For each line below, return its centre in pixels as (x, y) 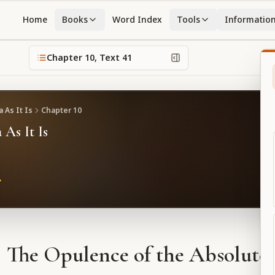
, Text (108, 57)
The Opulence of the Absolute (137, 254)
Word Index (137, 19)
